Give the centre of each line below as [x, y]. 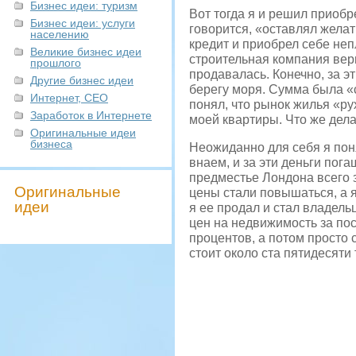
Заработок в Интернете [91, 115]
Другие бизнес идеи [82, 80]
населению [60, 34]
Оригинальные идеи [83, 133]
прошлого [56, 63]
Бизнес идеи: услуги [83, 23]
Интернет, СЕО [69, 98]
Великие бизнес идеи [86, 52]
